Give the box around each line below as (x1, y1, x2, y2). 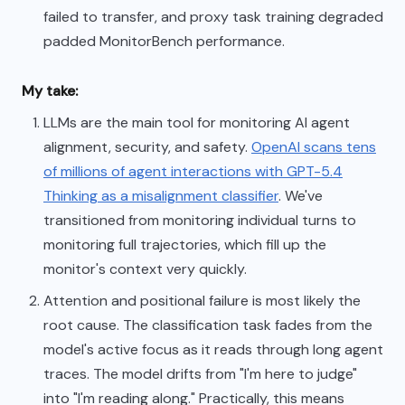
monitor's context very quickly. (43, 259, 247, 278)
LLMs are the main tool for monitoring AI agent (43, 112, 350, 132)
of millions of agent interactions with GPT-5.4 (43, 161, 343, 181)
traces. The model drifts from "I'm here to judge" (43, 363, 357, 383)
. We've (278, 185, 323, 205)
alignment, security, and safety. (43, 137, 251, 156)
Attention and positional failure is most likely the (43, 290, 361, 310)
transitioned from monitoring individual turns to (43, 210, 356, 230)
